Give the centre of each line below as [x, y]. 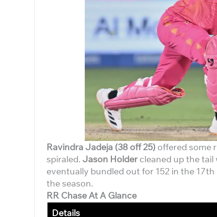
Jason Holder [110, 159]
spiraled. [64, 159]
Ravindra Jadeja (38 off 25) [101, 147]
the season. [70, 183]
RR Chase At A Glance [92, 195]
